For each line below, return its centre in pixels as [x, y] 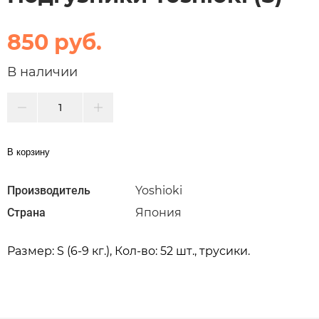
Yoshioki [159, 190]
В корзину [28, 152]
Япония [158, 212]
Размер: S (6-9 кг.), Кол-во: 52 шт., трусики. [129, 251]
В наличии [42, 72]
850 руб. [54, 42]
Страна [26, 212]
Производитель [49, 190]
